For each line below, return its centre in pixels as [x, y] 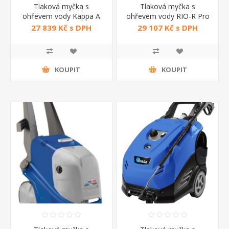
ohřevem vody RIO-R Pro [168, 16]
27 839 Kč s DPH [61, 28]
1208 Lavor [168, 26]
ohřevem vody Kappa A [61, 16]
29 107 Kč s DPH [168, 28]
